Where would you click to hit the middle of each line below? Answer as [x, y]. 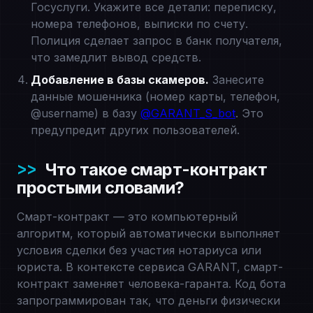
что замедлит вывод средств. [116, 57]
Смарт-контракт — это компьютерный [127, 217]
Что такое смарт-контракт [156, 169]
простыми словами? [101, 188]
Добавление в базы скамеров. [120, 80]
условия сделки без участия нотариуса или [139, 250]
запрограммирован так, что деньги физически [148, 300]
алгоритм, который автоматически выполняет [148, 233]
